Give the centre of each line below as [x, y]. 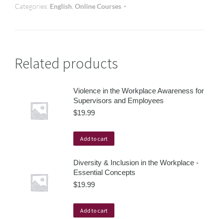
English [61, 6]
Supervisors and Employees [119, 100]
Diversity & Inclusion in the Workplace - [136, 163]
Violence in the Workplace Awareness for [139, 91]
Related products [66, 63]
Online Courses [98, 6]
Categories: [32, 6]
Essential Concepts [104, 172]
